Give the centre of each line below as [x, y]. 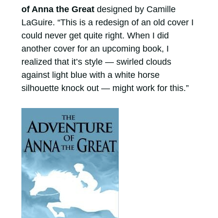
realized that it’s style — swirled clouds [96, 62]
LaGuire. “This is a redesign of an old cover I [107, 22]
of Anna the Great [58, 9]
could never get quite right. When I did [95, 35]
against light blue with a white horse [90, 75]
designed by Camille [135, 9]
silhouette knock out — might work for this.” [105, 88]
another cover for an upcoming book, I [95, 48]
